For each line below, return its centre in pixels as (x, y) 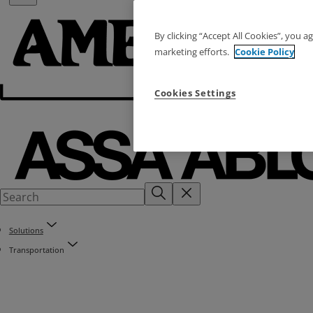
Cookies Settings (195, 93)
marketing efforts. (193, 52)
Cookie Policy (264, 52)
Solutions (26, 230)
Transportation (36, 250)
